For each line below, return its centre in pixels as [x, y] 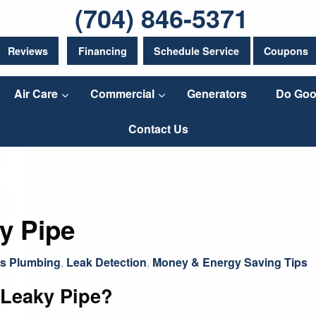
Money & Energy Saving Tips [230, 262]
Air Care [36, 94]
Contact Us [158, 129]
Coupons [286, 51]
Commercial [122, 94]
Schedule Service [197, 51]
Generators [217, 94]
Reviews [28, 51]
